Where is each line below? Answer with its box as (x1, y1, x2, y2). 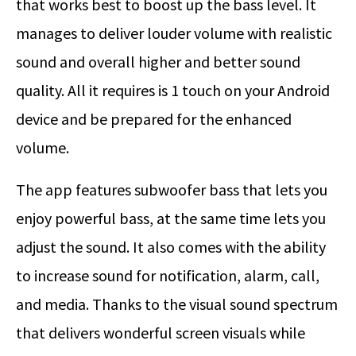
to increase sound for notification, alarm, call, (16, 265, 319, 286)
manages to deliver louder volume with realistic (16, 23, 332, 44)
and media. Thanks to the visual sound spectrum (16, 294, 338, 315)
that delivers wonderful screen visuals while (16, 323, 305, 343)
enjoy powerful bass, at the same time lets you (16, 208, 326, 229)
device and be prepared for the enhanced (16, 109, 292, 130)
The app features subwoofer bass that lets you (16, 180, 327, 200)
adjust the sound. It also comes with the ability (16, 237, 326, 257)
